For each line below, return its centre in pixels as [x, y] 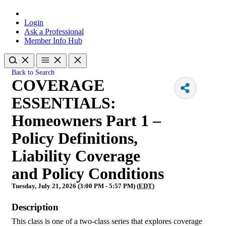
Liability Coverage [76, 156]
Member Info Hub [53, 41]
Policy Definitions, [75, 138]
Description [35, 207]
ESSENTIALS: [64, 103]
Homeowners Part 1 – [86, 121]
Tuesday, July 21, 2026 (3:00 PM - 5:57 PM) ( [75, 186]
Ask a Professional [54, 32]
